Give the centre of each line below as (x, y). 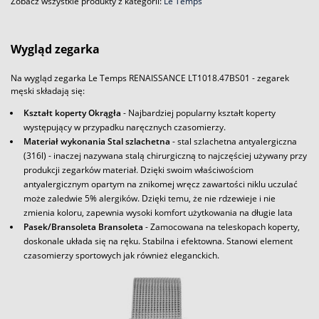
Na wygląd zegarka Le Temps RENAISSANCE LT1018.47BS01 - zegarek (150, 78)
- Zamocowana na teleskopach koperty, (221, 226)
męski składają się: (48, 90)
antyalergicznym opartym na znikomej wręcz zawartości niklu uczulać (161, 184)
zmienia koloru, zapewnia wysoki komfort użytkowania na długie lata (158, 212)
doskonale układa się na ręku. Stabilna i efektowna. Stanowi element (158, 241)
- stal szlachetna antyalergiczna (234, 141)
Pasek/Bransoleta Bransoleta (83, 226)
